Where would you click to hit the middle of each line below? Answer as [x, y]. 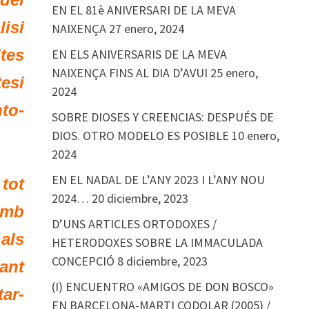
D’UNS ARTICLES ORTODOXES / [134, 224]
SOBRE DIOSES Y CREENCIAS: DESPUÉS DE [162, 117]
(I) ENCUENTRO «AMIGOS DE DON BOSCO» [162, 287]
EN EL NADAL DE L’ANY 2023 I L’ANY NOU [158, 180]
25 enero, [234, 73]
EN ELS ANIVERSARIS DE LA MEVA [139, 54]
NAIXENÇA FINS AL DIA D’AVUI [129, 73]
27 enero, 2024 [146, 29]
